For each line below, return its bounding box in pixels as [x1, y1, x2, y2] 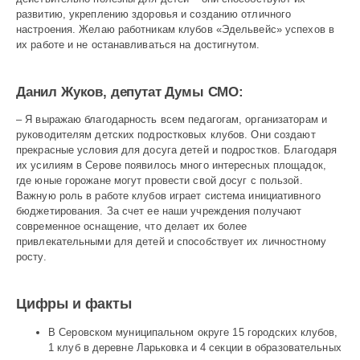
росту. [16, 251, 47, 264]
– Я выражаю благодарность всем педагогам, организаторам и [16, 113, 327, 126]
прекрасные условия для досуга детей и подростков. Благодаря [16, 144, 337, 157]
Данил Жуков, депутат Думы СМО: [16, 84, 243, 100]
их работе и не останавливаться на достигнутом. [16, 38, 260, 51]
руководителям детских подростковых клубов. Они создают [16, 129, 316, 141]
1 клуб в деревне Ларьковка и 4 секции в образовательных [48, 342, 342, 354]
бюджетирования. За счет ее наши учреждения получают [16, 205, 302, 218]
